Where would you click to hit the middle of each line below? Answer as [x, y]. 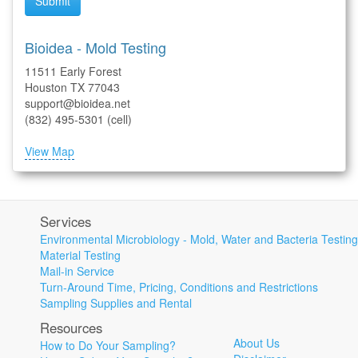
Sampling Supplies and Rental [116, 303]
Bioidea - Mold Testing [95, 48]
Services [66, 222]
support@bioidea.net [78, 103]
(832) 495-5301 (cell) [78, 119]
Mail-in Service [77, 271]
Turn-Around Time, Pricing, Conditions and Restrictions [179, 287]
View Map [50, 151]
